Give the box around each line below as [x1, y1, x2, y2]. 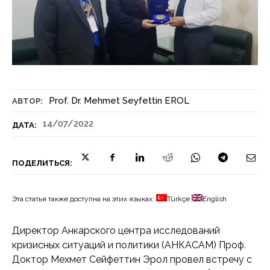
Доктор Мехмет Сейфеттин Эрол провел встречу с [12, 253, 252, 265]
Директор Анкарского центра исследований [12, 224, 220, 236]
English [202, 194, 227, 203]
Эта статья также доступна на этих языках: [12, 194, 156, 203]
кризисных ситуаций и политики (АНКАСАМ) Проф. [12, 239, 246, 251]
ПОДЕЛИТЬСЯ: [12, 158, 72, 168]
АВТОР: [12, 96, 43, 105]
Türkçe [167, 194, 190, 203]
